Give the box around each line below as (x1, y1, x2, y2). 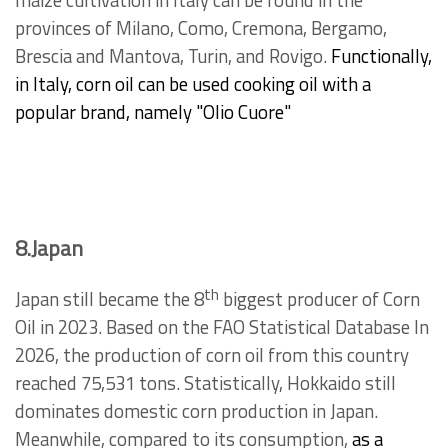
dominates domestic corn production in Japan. (15, 397, 378, 426)
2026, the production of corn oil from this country (15, 341, 409, 370)
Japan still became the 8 (15, 285, 204, 314)
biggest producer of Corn (219, 285, 420, 314)
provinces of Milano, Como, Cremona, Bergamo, (15, 14, 387, 43)
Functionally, (331, 42, 432, 71)
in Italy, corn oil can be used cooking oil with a (15, 70, 371, 99)
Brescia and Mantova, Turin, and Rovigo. (15, 42, 331, 71)
